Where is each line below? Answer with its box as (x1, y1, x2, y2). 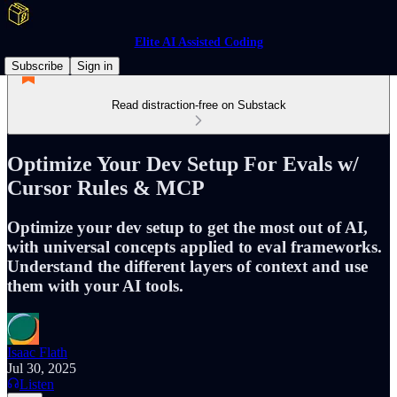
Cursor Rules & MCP (7, 175, 205, 199)
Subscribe (12, 59, 63, 73)
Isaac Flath (7, 344, 67, 360)
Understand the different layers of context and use (7, 256, 368, 276)
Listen (19, 376, 54, 392)
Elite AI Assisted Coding (134, 35, 263, 49)
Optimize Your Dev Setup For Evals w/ (7, 152, 359, 175)
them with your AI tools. (7, 276, 183, 295)
